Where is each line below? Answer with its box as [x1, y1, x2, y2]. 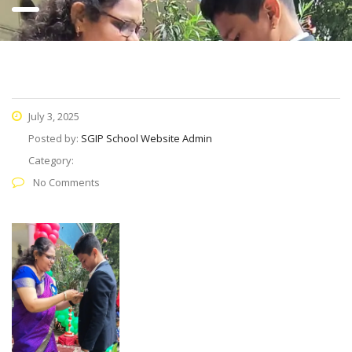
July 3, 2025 [26, 109, 79, 123]
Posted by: [28, 131, 81, 145]
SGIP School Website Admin [81, 131, 212, 145]
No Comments [31, 175, 100, 189]
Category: [28, 153, 74, 167]
